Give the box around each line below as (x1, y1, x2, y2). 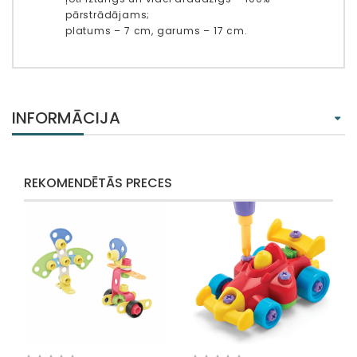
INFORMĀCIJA (12, 107, 120, 130)
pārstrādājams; (65, 8, 151, 22)
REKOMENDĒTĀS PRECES (24, 174, 172, 193)
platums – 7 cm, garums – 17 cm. (65, 24, 248, 38)
